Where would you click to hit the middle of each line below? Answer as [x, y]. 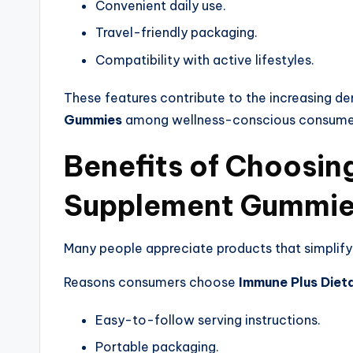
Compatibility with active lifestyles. [205, 59]
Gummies [93, 119]
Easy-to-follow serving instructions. [208, 320]
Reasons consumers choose [151, 282]
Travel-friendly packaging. [176, 33]
